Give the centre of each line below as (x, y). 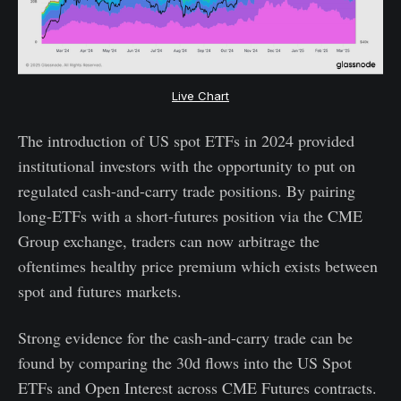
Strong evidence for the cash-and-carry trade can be (185, 337)
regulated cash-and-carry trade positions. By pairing (187, 190)
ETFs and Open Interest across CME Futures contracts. (197, 387)
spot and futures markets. (100, 290)
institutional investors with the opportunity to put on (187, 165)
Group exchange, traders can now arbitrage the (169, 240)
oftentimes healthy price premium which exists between (198, 265)
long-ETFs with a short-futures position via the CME (190, 215)
